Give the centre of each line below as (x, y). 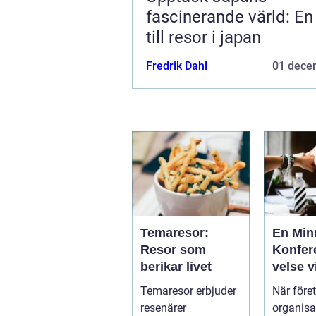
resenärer (163, 308)
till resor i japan (203, 37)
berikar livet (176, 266)
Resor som (173, 249)
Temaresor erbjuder (188, 291)
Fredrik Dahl (177, 66)
